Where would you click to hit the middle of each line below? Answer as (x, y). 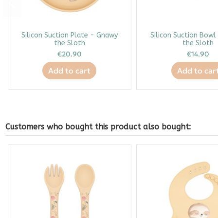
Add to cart (70, 70)
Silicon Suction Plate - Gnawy (69, 35)
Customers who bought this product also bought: (98, 127)
